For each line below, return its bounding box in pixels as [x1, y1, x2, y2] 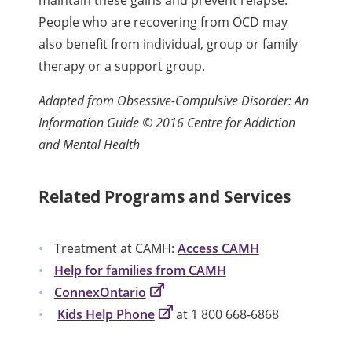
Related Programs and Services [38, 184, 291, 207]
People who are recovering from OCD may [38, 13, 288, 31]
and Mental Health [38, 135, 141, 153]
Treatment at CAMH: [53, 239, 178, 257]
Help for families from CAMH [53, 261, 226, 279]
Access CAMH [177, 239, 259, 257]
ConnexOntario [53, 283, 146, 301]
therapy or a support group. [38, 57, 206, 75]
